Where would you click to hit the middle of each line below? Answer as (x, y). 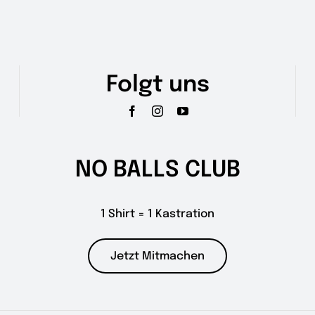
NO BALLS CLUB (157, 170)
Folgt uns (157, 85)
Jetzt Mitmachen (157, 256)
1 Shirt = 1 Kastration (157, 214)
